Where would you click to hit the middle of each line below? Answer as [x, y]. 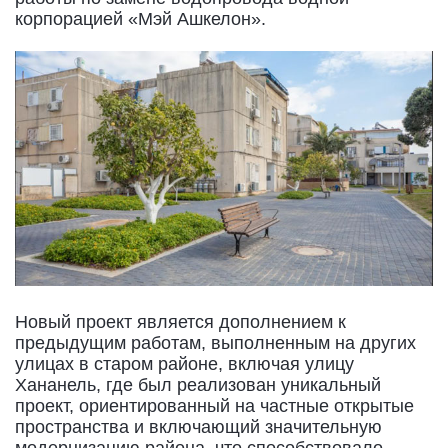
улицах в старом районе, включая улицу [184, 363]
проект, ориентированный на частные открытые [214, 405]
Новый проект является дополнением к [180, 321]
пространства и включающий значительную [198, 426]
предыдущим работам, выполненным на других [215, 342]
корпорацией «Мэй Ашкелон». [140, 18]
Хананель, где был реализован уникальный [198, 384]
